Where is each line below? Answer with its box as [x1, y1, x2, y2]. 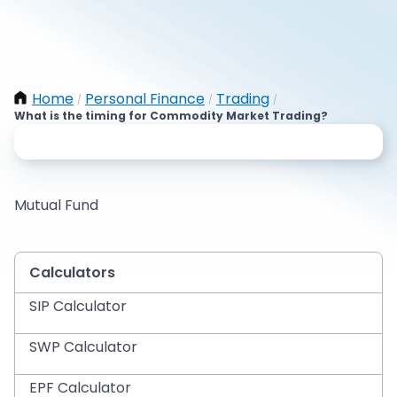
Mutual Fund [14, 195, 98, 215]
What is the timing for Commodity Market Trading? [14, 108, 328, 123]
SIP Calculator [29, 296, 127, 316]
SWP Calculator [29, 337, 137, 357]
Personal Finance [85, 89, 205, 109]
